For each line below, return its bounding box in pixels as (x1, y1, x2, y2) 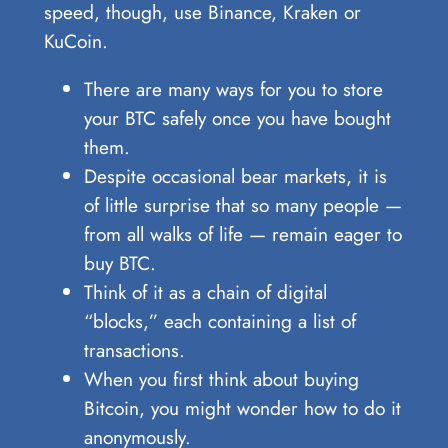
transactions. (83, 336, 185, 365)
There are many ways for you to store (83, 75, 383, 104)
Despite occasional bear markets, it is (83, 162, 387, 191)
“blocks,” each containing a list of (83, 307, 356, 336)
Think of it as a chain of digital (83, 278, 327, 307)
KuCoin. (43, 27, 108, 56)
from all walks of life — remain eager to (83, 220, 402, 249)
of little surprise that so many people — (83, 191, 402, 220)
